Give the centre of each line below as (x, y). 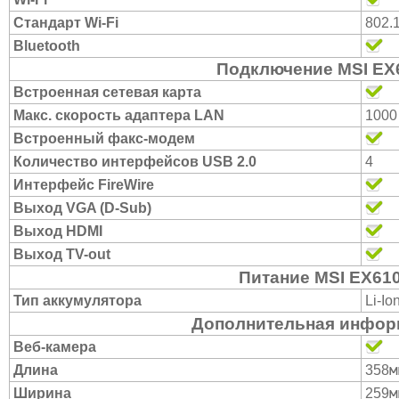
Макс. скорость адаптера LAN (119, 115)
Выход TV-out (62, 254)
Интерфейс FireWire (84, 185)
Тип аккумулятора (77, 301)
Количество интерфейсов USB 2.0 (135, 162)
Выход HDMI (58, 231)
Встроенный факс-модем (104, 138)
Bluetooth (47, 46)
